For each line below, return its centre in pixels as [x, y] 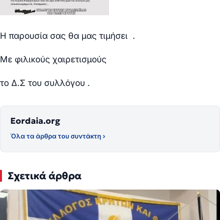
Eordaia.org [35, 121]
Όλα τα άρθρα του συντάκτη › [58, 136]
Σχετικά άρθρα [45, 176]
